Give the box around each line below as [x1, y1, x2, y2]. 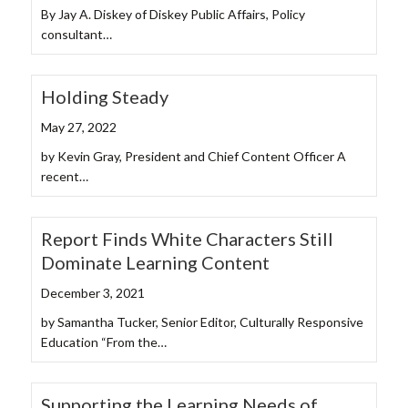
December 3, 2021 [41, 285, 145, 301]
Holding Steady [41, 86, 168, 108]
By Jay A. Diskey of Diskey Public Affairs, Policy [41, 6, 305, 23]
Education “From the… [41, 334, 167, 351]
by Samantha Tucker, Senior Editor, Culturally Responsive [41, 314, 363, 331]
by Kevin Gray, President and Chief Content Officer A [41, 148, 346, 165]
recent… [41, 168, 88, 185]
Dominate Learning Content [41, 251, 270, 274]
